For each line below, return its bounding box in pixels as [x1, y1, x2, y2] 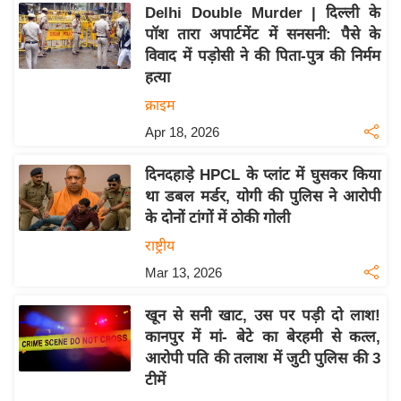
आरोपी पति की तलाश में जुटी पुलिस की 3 [144, 350, 381, 368]
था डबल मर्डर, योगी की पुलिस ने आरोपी [144, 188, 381, 206]
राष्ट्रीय [144, 238, 175, 254]
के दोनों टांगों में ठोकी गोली [144, 209, 290, 227]
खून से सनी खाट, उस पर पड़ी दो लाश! [144, 307, 381, 325]
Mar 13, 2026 [144, 265, 222, 281]
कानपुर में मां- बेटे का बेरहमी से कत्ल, [144, 328, 381, 346]
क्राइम [144, 98, 175, 114]
